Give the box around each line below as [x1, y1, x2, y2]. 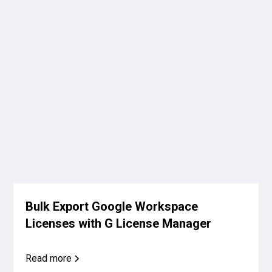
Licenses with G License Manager [25, 216, 212, 231]
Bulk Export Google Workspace [25, 199, 199, 214]
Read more [25, 253, 72, 265]
